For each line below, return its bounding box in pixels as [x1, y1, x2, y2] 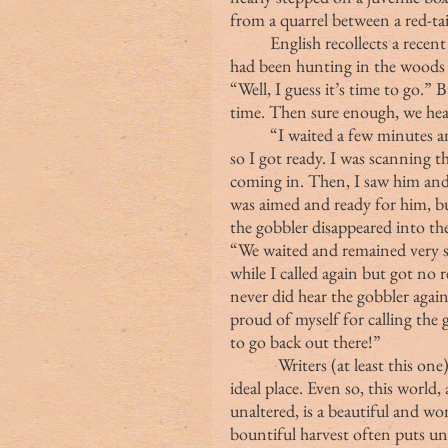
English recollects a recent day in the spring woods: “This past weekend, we [230, 30, 270, 54]
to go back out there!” [230, 329, 381, 353]
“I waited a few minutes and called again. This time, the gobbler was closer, [230, 122, 270, 146]
